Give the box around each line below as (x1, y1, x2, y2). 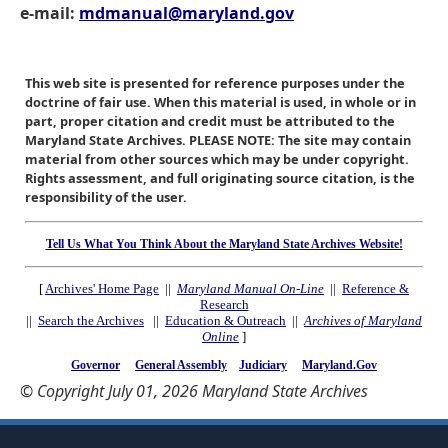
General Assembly (135, 358, 227, 373)
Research (199, 297, 249, 313)
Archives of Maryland (304, 313, 422, 329)
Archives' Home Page (45, 281, 159, 297)
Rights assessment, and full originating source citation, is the (25, 168, 415, 187)
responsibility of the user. (25, 187, 187, 206)
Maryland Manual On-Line (177, 281, 324, 297)
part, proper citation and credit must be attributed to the (25, 111, 395, 130)
